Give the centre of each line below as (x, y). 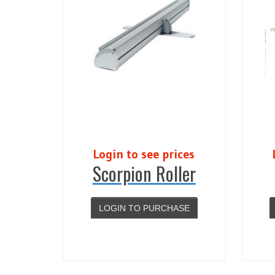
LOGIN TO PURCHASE (144, 208)
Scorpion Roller (144, 173)
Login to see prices (144, 154)
